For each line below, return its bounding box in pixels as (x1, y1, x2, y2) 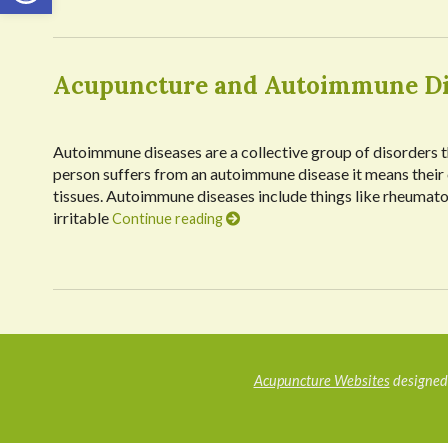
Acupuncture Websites (253, 371, 390, 389)
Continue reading (111, 210, 226, 228)
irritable (52, 208, 112, 228)
